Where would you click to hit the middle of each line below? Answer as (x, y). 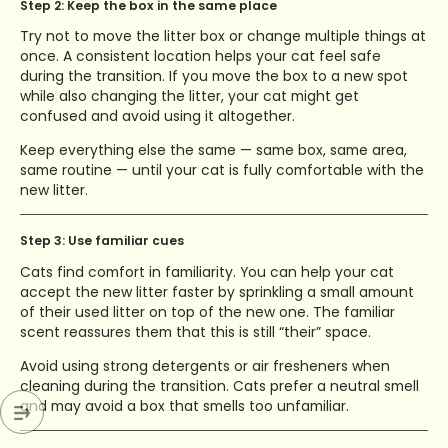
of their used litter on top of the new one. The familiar (207, 312)
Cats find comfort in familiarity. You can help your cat (207, 272)
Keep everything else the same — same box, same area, (213, 150)
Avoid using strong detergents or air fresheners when (205, 366)
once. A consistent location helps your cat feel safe (200, 56)
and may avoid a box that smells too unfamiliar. (184, 406)
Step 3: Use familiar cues (102, 241)
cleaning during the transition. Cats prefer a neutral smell (219, 386)
